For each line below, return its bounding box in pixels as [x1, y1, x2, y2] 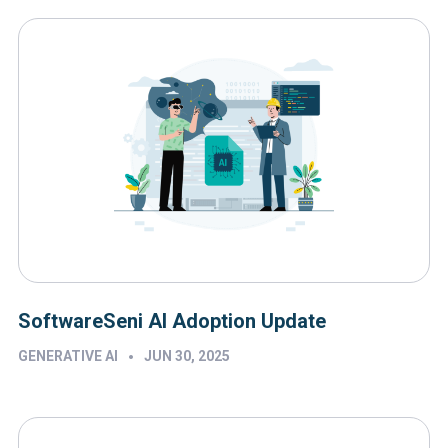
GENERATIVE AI [18, 348, 118, 365]
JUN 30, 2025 [144, 348, 230, 365]
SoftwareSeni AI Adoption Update [18, 309, 326, 334]
